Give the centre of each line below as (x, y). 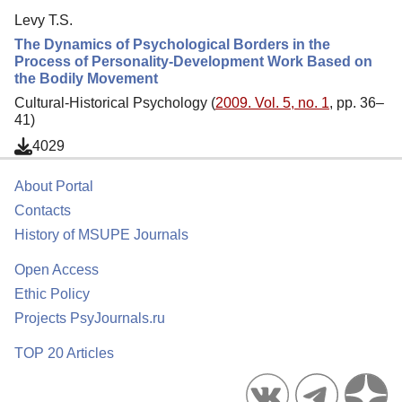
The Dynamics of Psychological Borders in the (172, 44)
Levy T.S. (44, 20)
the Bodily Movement (86, 78)
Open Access (57, 270)
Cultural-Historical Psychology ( (115, 102)
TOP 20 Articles (64, 353)
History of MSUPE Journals (101, 235)
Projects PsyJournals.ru (90, 318)
